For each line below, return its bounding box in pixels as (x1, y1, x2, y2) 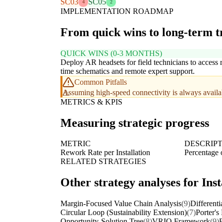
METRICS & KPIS (60, 97, 122, 106)
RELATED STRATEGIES (60, 157, 146, 166)
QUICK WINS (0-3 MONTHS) (60, 49, 162, 57)
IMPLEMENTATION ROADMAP (60, 6, 173, 15)
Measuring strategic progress (60, 116, 209, 129)
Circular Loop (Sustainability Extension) (60, 208, 187, 217)
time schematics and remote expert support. (60, 66, 195, 75)
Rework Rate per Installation (60, 148, 150, 157)
